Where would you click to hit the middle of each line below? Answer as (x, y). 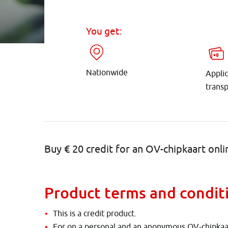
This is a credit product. (95, 213)
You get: (104, 31)
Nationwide (107, 73)
